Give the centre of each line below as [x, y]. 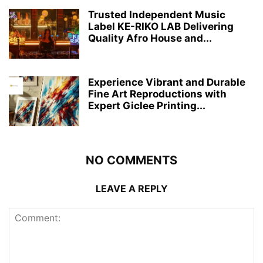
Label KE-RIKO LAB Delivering [161, 27]
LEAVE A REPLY [131, 189]
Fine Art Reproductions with [157, 94]
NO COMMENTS [131, 161]
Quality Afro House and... [150, 38]
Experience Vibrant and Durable [167, 82]
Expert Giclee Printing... [147, 106]
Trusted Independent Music [157, 15]
